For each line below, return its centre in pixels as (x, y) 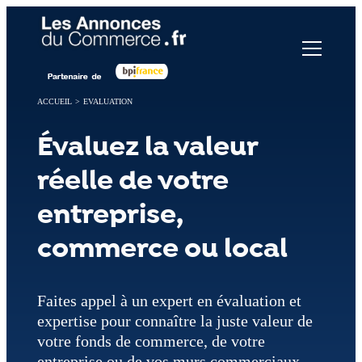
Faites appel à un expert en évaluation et (169, 300)
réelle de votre (133, 181)
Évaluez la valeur (147, 147)
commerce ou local (162, 248)
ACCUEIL (54, 101)
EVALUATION (107, 101)
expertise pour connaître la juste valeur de (175, 320)
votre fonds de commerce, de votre (151, 341)
